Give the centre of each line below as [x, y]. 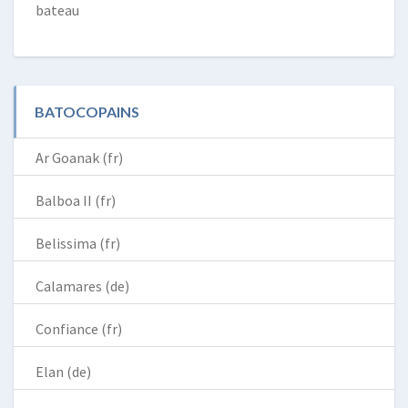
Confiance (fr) [79, 329]
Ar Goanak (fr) [79, 158]
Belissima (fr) [78, 244]
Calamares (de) [82, 286]
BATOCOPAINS [87, 112]
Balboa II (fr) [76, 201]
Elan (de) [63, 372]
